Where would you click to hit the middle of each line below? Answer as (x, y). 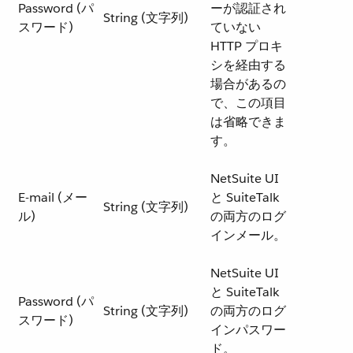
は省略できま (248, 122)
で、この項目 (248, 103)
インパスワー (248, 330)
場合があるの (248, 84)
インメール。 (248, 235)
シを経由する (248, 65)
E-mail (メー (53, 197)
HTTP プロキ (247, 46)
